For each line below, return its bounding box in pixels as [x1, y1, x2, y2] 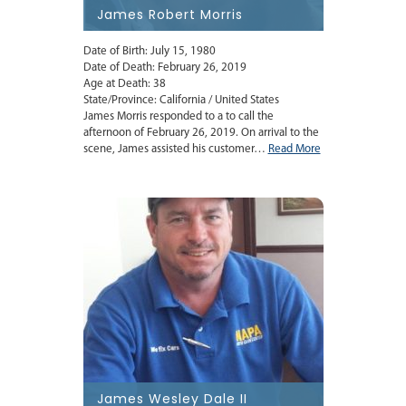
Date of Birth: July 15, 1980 [82, 45, 216, 58]
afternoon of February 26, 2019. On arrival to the [82, 127, 319, 140]
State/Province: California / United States [82, 94, 279, 107]
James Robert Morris [96, 5, 243, 24]
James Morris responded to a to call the [82, 111, 274, 123]
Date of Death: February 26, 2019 [82, 62, 246, 74]
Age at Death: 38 [82, 78, 166, 91]
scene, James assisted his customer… [82, 143, 268, 156]
